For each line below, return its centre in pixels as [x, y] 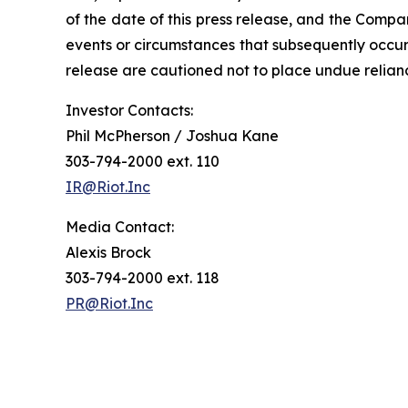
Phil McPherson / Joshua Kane [172, 135]
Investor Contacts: [129, 110]
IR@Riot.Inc [108, 186]
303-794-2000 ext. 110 [143, 161]
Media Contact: [120, 226]
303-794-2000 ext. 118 [143, 277]
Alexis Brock [108, 252]
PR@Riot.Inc [109, 303]
